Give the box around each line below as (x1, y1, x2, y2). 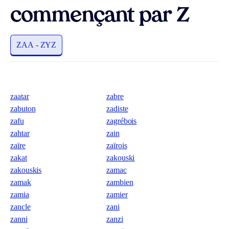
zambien (106, 178, 133, 187)
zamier (106, 190, 128, 199)
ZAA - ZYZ (16, 40, 57, 49)
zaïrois (106, 141, 127, 150)
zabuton (10, 104, 36, 113)
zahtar (10, 129, 30, 138)
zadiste (106, 104, 128, 113)
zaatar (10, 92, 29, 101)
